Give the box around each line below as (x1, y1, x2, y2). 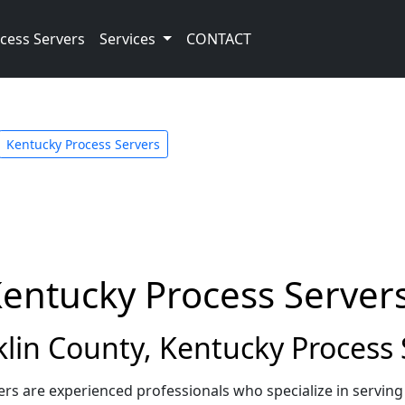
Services (99, 29, 159, 49)
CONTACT (185, 29, 251, 49)
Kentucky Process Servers (6, 136, 160, 153)
